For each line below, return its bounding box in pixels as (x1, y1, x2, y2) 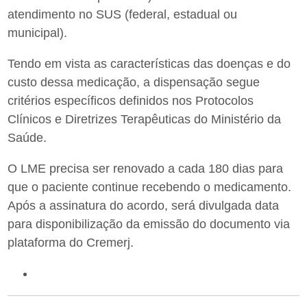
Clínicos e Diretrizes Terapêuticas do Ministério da (8, 112, 282, 126)
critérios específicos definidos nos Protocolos (8, 93, 254, 108)
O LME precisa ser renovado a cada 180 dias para (8, 161, 284, 175)
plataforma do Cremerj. (8, 235, 134, 249)
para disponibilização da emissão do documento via (8, 217, 291, 231)
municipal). (8, 25, 68, 40)
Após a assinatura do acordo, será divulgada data (8, 198, 280, 212)
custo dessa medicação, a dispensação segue (8, 75, 260, 89)
